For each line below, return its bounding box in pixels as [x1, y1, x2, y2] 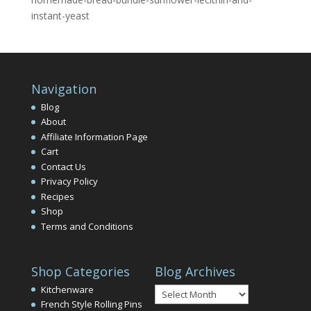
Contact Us [40, 160, 86, 173]
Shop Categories [31, 262, 130, 280]
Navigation [31, 80, 96, 97]
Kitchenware [40, 283, 94, 296]
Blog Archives [154, 262, 235, 280]
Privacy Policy [40, 175, 98, 188]
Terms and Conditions [40, 219, 133, 233]
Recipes [40, 190, 74, 203]
